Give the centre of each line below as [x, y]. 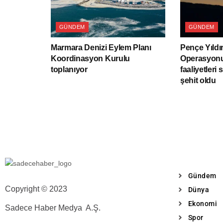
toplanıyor [69, 70]
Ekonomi [202, 203]
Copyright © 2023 [37, 189]
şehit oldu [198, 81]
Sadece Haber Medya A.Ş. [53, 208]
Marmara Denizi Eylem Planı [101, 48]
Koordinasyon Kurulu [90, 59]
